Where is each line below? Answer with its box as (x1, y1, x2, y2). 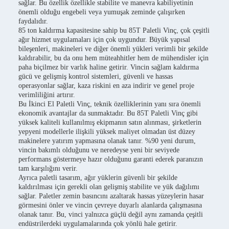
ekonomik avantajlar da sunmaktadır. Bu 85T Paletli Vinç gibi (18, 109, 198, 117)
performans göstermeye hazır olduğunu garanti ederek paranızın (18, 155, 203, 163)
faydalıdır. (18, 17, 48, 25)
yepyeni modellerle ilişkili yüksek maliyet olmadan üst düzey (18, 128, 195, 135)
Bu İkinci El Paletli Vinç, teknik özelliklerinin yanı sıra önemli (18, 100, 201, 108)
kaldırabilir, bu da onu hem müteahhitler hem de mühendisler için (18, 54, 209, 62)
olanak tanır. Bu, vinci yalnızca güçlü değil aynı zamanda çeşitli (18, 211, 203, 218)
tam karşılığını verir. (18, 165, 78, 172)
